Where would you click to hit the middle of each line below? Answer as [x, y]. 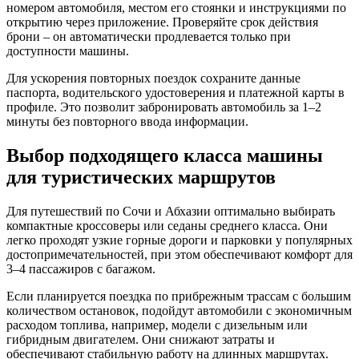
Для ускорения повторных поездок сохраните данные [153, 79]
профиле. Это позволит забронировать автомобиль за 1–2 [164, 107]
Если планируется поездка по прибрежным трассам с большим [179, 296]
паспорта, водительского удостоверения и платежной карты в [175, 93]
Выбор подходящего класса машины [165, 156]
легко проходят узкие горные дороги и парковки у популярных [179, 240]
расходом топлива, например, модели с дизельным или [157, 325]
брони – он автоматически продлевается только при [149, 37]
